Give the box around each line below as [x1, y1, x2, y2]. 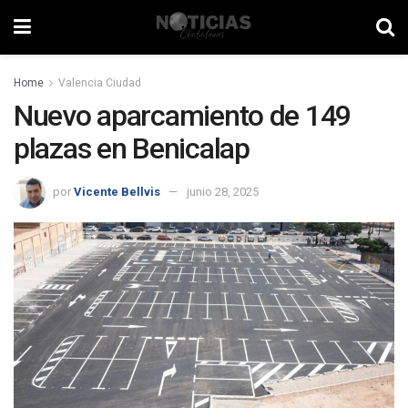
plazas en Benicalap [14, 131, 250, 166]
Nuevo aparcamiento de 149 [14, 98, 351, 133]
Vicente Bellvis [74, 184, 160, 199]
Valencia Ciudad [58, 76, 141, 89]
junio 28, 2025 [187, 184, 259, 199]
